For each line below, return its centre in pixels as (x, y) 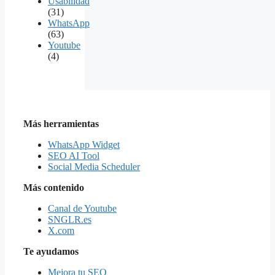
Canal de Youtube (82, 208)
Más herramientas (61, 123)
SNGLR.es (70, 219)
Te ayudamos (51, 251)
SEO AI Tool (74, 155)
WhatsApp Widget (84, 144)
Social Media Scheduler (94, 166)
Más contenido (54, 187)
